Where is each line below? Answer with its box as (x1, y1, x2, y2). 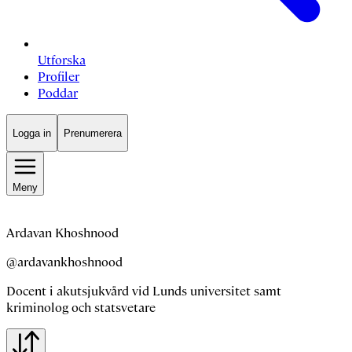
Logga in (13, 126, 51, 139)
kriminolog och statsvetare (6, 299, 156, 316)
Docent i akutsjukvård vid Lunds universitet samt (6, 282, 281, 299)
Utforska (38, 52, 86, 69)
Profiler (38, 68, 79, 86)
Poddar (38, 85, 78, 102)
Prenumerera (64, 126, 122, 139)
